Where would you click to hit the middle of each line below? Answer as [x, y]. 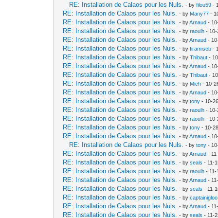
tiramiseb [201, 48]
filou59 [204, 5]
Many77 [200, 13]
